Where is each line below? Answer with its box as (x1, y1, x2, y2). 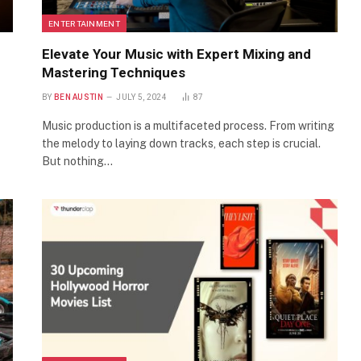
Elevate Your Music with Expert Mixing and (42, 45, 311, 62)
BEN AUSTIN (53, 92, 103, 102)
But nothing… (42, 154, 113, 168)
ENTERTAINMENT (48, 18, 120, 28)
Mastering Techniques (42, 64, 185, 81)
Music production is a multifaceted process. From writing (42, 118, 334, 132)
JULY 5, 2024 (116, 92, 167, 102)
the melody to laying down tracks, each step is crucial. (42, 136, 321, 150)
